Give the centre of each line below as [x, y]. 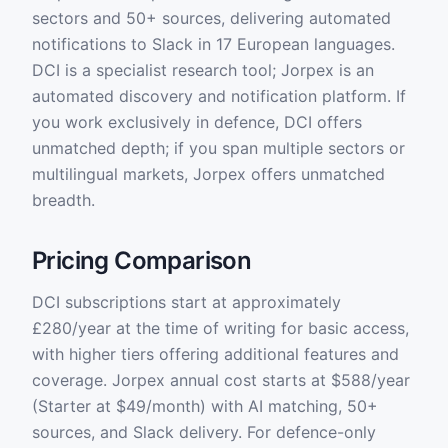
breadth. [63, 200]
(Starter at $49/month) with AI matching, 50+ [205, 406]
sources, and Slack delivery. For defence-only [204, 432]
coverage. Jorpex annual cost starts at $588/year [221, 380]
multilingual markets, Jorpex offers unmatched [208, 174]
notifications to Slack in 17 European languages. [213, 44]
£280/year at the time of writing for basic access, [220, 328]
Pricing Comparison [142, 260]
